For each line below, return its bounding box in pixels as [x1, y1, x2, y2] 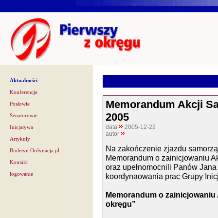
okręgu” [106, 200, 136, 208]
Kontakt [10, 160, 28, 165]
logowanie [10, 171, 33, 177]
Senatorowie [10, 113, 37, 118]
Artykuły [10, 136, 30, 142]
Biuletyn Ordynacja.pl [10, 148, 59, 153]
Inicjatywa [10, 125, 33, 130]
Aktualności [10, 78, 37, 83]
